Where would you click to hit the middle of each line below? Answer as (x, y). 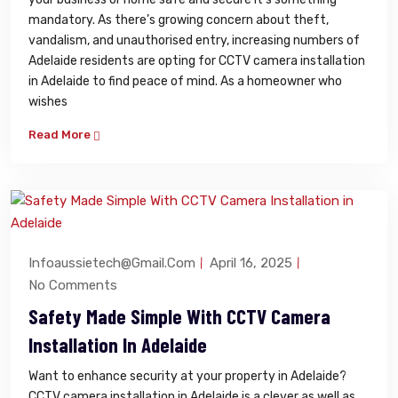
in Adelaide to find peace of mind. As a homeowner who (185, 81)
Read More (61, 134)
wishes (48, 101)
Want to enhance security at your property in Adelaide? (187, 376)
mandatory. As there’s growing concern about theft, (179, 20)
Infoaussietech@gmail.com (112, 263)
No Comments (73, 285)
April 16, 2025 (251, 263)
